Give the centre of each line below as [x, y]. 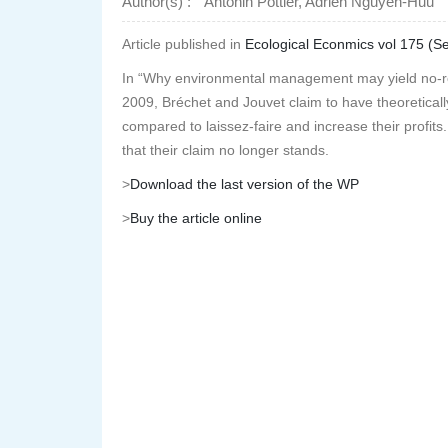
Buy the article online [196, 218]
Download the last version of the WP [244, 184]
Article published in [183, 44]
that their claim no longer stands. [225, 150]
